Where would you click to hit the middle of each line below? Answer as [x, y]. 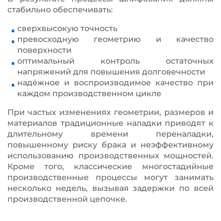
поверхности [44, 50]
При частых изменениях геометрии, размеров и [110, 112]
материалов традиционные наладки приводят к [110, 123]
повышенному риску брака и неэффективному [110, 145]
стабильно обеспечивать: [60, 10]
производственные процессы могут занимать [110, 177]
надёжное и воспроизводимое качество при [115, 83]
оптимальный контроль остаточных [115, 61]
